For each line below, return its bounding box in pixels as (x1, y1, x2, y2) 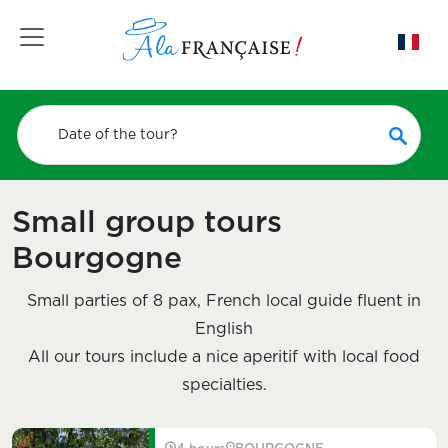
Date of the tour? (58, 127, 179, 142)
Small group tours (12, 208, 282, 238)
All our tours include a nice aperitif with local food (28, 349, 420, 365)
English (195, 321, 253, 337)
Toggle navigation (16, 21, 192, 41)
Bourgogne (12, 244, 182, 274)
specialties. (181, 377, 267, 393)
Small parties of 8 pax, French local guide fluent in (27, 293, 421, 309)
